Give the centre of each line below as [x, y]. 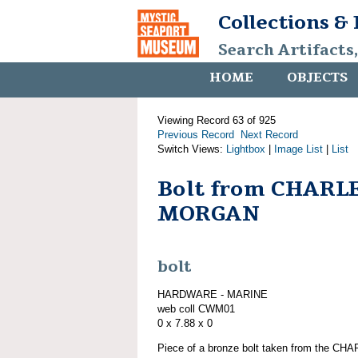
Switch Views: [192, 149]
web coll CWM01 [196, 308]
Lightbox [246, 149]
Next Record [269, 135]
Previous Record [196, 135]
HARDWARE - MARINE [213, 294]
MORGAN [209, 214]
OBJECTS [317, 78]
